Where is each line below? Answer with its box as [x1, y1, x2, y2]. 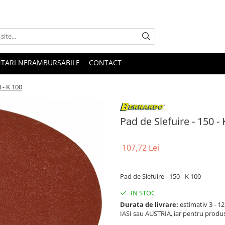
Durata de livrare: [120, 199, 178, 209]
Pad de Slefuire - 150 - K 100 [120, 171, 201, 181]
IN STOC [129, 188, 155, 197]
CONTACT [89, 57, 122, 67]
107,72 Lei [122, 142, 159, 153]
